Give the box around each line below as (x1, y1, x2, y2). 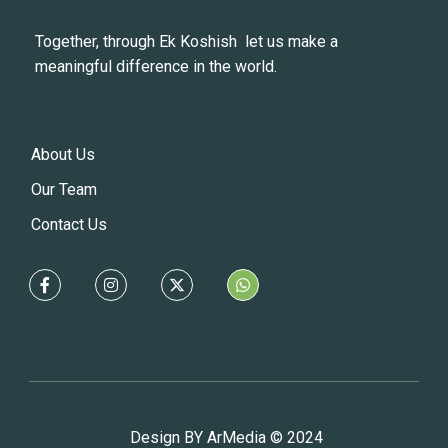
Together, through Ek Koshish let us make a (35, 32, 338, 52)
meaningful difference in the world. (35, 57, 277, 77)
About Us (31, 145, 95, 165)
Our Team (31, 180, 97, 200)
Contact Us (31, 215, 107, 235)
